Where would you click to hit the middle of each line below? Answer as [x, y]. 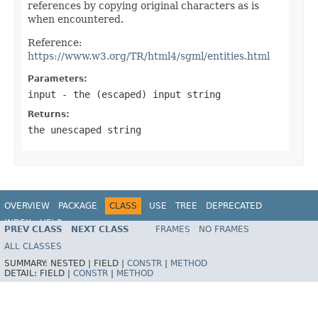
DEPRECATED [234, 205]
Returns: [49, 114]
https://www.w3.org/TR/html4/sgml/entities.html [149, 56]
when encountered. [76, 19]
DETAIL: [22, 274]
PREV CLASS [33, 230]
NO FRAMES [224, 230]
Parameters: [57, 78]
